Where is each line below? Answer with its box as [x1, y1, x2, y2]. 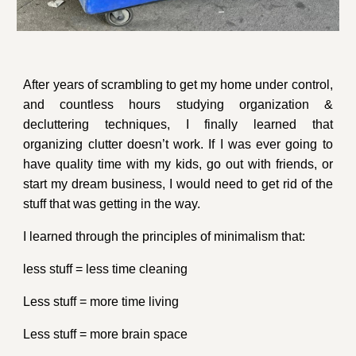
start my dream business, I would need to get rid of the [23, 177, 333, 192]
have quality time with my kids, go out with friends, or [23, 157, 333, 172]
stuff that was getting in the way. [23, 197, 201, 211]
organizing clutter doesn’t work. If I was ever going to [23, 137, 333, 152]
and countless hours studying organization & [23, 98, 333, 112]
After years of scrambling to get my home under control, [23, 78, 333, 92]
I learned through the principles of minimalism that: [23, 230, 306, 244]
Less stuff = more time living [23, 295, 180, 309]
